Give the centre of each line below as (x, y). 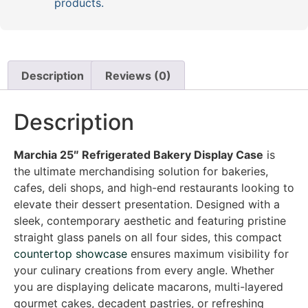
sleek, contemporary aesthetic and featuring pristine (150, 221)
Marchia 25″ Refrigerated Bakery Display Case (139, 155)
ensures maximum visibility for (208, 254)
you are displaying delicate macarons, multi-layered (148, 287)
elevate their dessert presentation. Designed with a (147, 205)
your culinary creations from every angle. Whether (144, 271)
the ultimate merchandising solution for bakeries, (141, 172)
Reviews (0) (138, 75)
